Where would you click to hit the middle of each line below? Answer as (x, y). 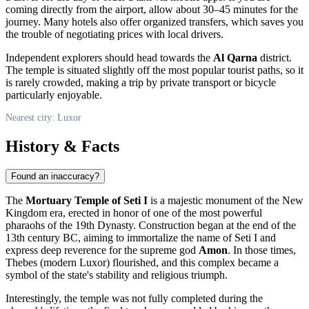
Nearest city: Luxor (43, 117)
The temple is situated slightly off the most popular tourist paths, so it (154, 70)
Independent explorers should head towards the (109, 57)
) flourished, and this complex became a (192, 263)
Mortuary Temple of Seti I (87, 201)
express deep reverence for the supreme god (102, 250)
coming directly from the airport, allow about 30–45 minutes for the (152, 9)
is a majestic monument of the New (226, 201)
